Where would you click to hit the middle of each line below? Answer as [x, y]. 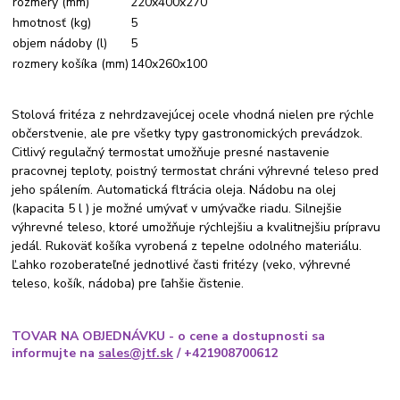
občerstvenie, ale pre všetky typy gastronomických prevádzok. [187, 134]
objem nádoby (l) [60, 44]
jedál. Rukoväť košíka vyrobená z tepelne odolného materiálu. [187, 246]
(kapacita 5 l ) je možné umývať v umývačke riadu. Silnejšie [177, 209]
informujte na [55, 353]
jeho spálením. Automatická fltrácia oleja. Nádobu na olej [174, 190]
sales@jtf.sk [136, 353]
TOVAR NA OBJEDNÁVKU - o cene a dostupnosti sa [169, 336]
